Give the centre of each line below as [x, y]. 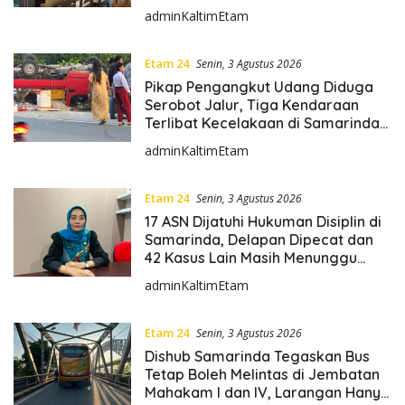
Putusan [171, 275]
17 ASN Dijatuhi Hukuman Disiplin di [263, 221]
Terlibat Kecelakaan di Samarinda [262, 122]
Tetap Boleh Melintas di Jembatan [262, 374]
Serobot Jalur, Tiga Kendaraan [251, 104]
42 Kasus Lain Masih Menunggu [250, 257]
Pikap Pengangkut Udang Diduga [259, 86]
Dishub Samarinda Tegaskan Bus [257, 356]
